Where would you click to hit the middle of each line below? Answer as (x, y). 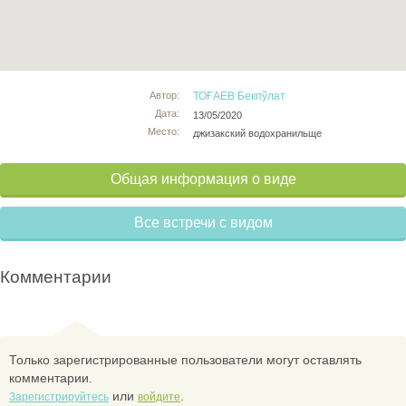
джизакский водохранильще (258, 133)
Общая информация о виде (203, 179)
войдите (159, 396)
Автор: (165, 95)
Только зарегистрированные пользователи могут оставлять (185, 359)
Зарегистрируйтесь (59, 396)
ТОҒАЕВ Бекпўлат (240, 96)
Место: (164, 131)
